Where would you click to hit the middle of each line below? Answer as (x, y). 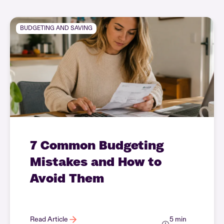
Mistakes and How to (96, 161)
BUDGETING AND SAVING (56, 28)
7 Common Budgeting (97, 145)
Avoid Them (67, 178)
